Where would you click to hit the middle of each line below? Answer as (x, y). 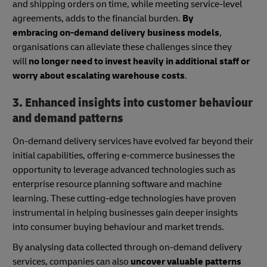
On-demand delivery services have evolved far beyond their (133, 141)
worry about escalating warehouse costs (99, 76)
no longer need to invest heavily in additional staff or (139, 62)
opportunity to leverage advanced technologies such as (124, 170)
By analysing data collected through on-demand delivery (127, 247)
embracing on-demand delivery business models (116, 33)
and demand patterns (68, 119)
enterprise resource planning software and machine (117, 184)
